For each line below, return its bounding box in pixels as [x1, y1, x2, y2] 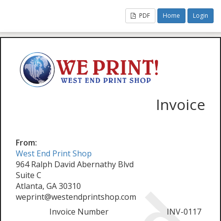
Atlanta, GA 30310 [16, 180, 81, 191]
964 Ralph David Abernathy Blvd [16, 158, 134, 170]
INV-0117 [167, 206, 201, 217]
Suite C [16, 169, 41, 181]
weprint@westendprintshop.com [16, 191, 136, 202]
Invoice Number [49, 206, 109, 217]
